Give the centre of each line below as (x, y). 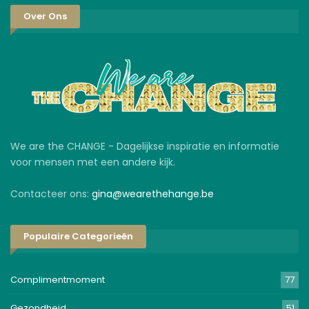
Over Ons (45, 16)
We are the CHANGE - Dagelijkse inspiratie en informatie (145, 146)
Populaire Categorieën (78, 237)
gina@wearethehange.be (153, 193)
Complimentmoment (58, 279)
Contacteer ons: (51, 193)
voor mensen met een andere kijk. (93, 162)
